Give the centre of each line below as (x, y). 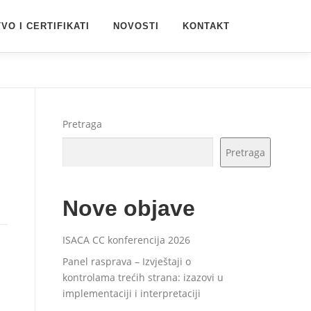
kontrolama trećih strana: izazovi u (143, 277)
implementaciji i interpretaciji (132, 293)
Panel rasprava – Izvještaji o (127, 261)
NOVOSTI (136, 26)
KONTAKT (206, 26)
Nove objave (129, 208)
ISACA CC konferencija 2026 (126, 240)
